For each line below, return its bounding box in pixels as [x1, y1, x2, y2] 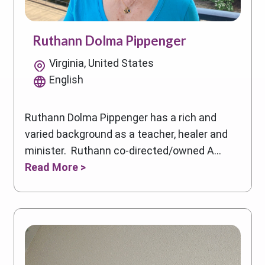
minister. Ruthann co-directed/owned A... [24, 144, 221, 157]
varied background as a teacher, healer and [24, 127, 228, 140]
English [49, 73, 83, 86]
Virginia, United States [49, 56, 154, 69]
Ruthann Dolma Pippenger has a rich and [24, 111, 216, 124]
